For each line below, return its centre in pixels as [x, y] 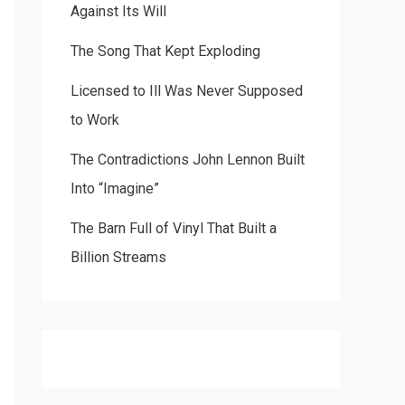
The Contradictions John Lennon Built [188, 160]
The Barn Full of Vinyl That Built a [174, 229]
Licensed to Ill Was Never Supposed [187, 91]
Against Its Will [118, 12]
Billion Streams [118, 258]
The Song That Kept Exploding [165, 52]
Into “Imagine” [115, 189]
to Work [95, 120]
